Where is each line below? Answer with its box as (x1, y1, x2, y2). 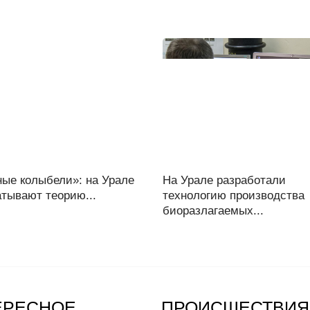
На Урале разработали (162, 174, 286, 187)
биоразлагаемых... (162, 204, 264, 217)
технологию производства (162, 189, 304, 202)
